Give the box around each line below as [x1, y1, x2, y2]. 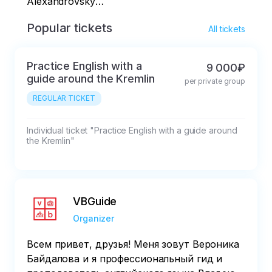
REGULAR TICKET [33, 93, 95, 103]
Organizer [73, 213, 115, 224]
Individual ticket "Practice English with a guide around [27, 125, 240, 136]
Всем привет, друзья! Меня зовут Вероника [27, 238, 239, 251]
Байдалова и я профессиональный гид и [27, 253, 223, 265]
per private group [184, 76, 245, 86]
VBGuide [73, 195, 117, 208]
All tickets [208, 24, 245, 35]
